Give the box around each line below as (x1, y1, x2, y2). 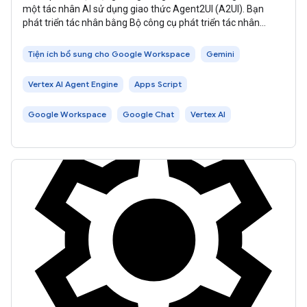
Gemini (206, 49, 234, 60)
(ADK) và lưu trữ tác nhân (23, 31, 131, 42)
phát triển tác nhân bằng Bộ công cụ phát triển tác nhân (23, 17, 260, 29)
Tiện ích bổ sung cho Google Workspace (28, 49, 190, 60)
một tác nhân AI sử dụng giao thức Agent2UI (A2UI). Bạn (23, 3, 264, 15)
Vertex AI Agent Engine (28, 79, 118, 90)
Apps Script (134, 79, 182, 90)
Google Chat (123, 109, 174, 120)
